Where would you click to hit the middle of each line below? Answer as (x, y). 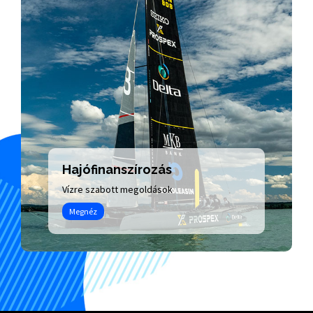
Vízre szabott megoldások (117, 189)
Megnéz (83, 211)
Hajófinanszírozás (117, 169)
